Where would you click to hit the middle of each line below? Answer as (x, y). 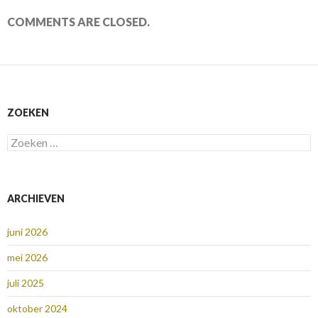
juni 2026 (27, 232)
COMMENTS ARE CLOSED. (78, 22)
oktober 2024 (37, 309)
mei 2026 (27, 258)
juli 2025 (26, 283)
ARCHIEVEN (36, 199)
